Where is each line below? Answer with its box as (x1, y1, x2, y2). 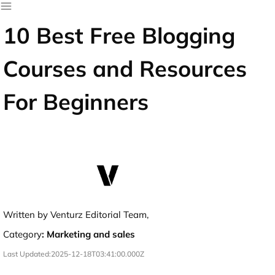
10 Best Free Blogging (3, 21, 235, 49)
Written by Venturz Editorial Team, (3, 208, 149, 220)
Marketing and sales (47, 228, 135, 240)
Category (3, 228, 42, 240)
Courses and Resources (3, 55, 247, 82)
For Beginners (3, 88, 149, 115)
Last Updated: (3, 249, 51, 258)
